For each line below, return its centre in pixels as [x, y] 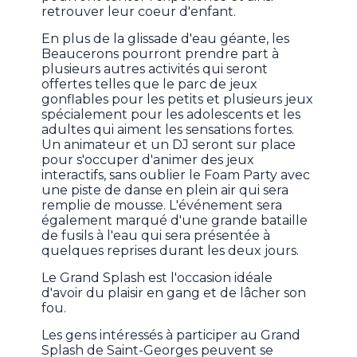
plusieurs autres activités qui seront [155, 69]
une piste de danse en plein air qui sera [165, 190]
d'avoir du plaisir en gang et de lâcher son [174, 293]
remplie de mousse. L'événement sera [162, 206]
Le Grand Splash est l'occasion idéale [157, 278]
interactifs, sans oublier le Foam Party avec [176, 175]
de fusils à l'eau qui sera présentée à [156, 236]
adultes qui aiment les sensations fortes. [168, 130]
